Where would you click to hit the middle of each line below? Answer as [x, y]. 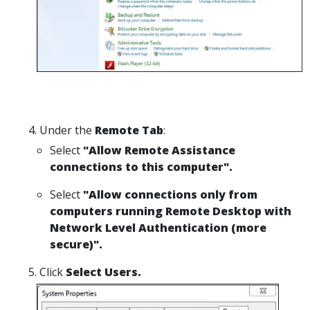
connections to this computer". [141, 166]
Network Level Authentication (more [158, 227]
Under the [67, 130]
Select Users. [103, 272]
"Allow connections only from [170, 194]
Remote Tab [129, 130]
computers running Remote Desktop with [171, 211]
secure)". [76, 244]
